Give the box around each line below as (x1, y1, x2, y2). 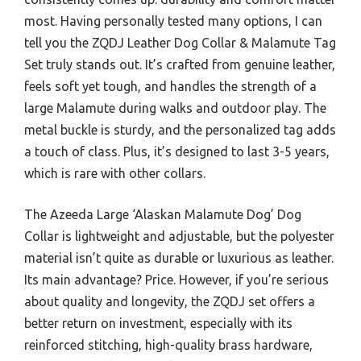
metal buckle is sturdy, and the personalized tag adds (24, 122, 336, 137)
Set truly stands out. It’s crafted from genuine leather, (24, 56, 335, 72)
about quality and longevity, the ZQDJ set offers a (24, 293, 315, 309)
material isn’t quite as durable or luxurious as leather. (24, 250, 334, 265)
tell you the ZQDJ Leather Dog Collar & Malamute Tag (24, 35, 336, 50)
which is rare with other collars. (24, 165, 205, 180)
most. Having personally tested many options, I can (24, 13, 322, 28)
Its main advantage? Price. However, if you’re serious (24, 272, 329, 287)
